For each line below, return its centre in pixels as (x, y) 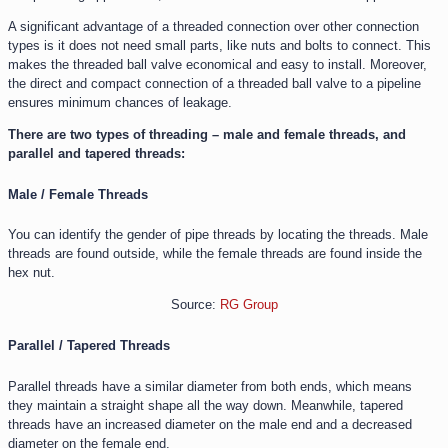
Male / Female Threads (78, 194)
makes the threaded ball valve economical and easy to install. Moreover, (217, 64)
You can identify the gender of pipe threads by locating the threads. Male (218, 235)
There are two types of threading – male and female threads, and (207, 134)
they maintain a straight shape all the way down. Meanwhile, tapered (205, 405)
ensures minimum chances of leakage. (120, 102)
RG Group (248, 305)
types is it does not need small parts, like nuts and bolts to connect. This (219, 45)
